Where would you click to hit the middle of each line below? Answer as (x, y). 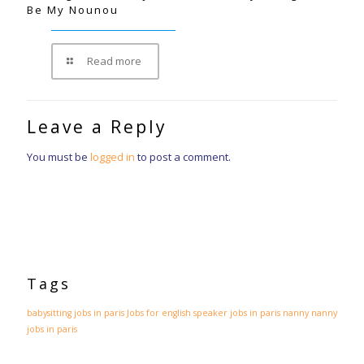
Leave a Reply (97, 126)
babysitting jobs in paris (76, 312)
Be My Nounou (73, 9)
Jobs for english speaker (177, 312)
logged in (113, 156)
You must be (58, 156)
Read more (115, 61)
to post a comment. (183, 156)
